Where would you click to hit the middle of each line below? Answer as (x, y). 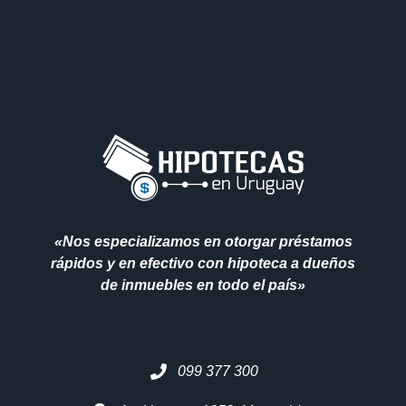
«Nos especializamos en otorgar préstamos (203, 242)
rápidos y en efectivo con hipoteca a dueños (203, 264)
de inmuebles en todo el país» (203, 285)
